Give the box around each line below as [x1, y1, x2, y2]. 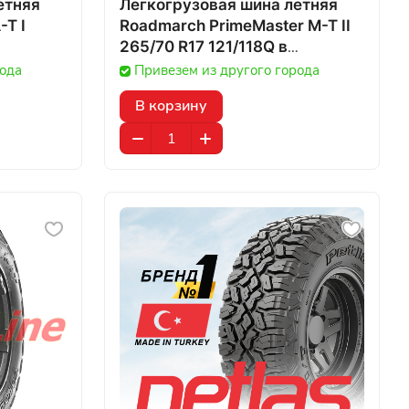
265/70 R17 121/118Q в [120, 37, 278, 56]
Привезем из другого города [134, 61, 320, 79]
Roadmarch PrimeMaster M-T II [120, 16, 351, 35]
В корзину [135, 96, 207, 116]
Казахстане [120, 58, 211, 77]
